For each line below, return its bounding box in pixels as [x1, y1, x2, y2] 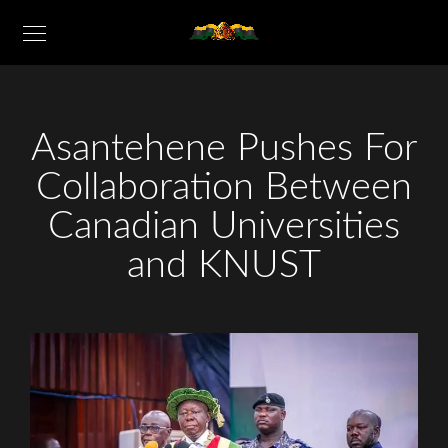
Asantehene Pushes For [30, 129, 418, 167]
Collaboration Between [35, 168, 413, 206]
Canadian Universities [47, 207, 401, 245]
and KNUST [126, 246, 322, 284]
